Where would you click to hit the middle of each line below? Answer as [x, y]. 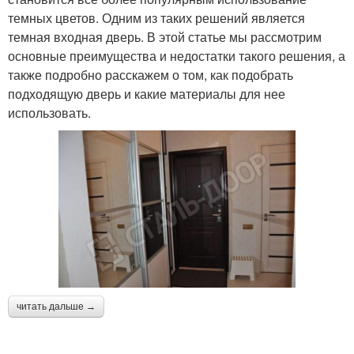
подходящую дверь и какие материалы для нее [147, 93]
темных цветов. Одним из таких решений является [156, 17]
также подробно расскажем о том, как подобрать [151, 74]
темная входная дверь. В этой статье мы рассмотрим [165, 36]
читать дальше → [56, 306]
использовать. [49, 112]
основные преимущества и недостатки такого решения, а [177, 55]
